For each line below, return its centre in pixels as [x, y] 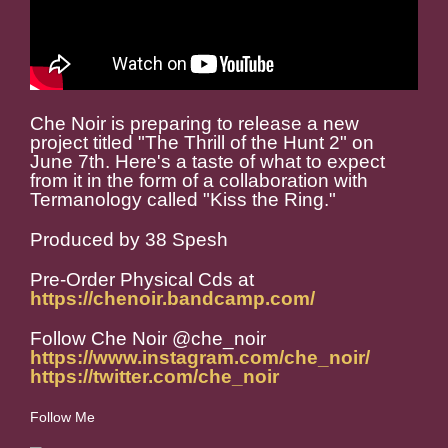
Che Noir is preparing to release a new [194, 124]
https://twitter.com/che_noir [154, 377]
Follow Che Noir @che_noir [148, 339]
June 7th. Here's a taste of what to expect [207, 162]
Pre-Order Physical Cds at [142, 280]
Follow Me [62, 417]
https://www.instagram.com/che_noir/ [200, 358]
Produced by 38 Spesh [129, 240]
